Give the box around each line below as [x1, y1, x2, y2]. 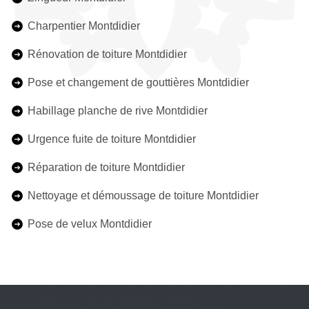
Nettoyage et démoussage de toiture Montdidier [28, 190, 259, 201]
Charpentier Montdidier [28, 20, 140, 32]
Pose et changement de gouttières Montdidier [28, 77, 249, 88]
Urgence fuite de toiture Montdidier [28, 133, 196, 145]
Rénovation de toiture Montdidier [28, 48, 187, 60]
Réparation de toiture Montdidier [28, 161, 185, 173]
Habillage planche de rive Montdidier [28, 105, 208, 117]
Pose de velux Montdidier [28, 218, 152, 230]
